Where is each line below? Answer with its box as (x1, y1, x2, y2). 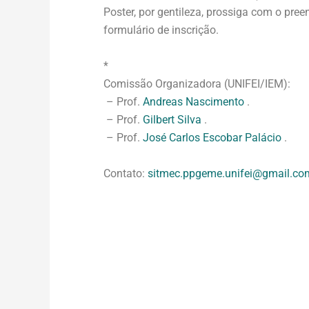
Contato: (103, 166, 148, 180)
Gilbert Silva (143, 112, 201, 126)
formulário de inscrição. (103, 23, 219, 37)
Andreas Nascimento (143, 94, 244, 108)
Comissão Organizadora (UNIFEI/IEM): (103, 77, 290, 90)
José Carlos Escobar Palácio (143, 130, 281, 144)
